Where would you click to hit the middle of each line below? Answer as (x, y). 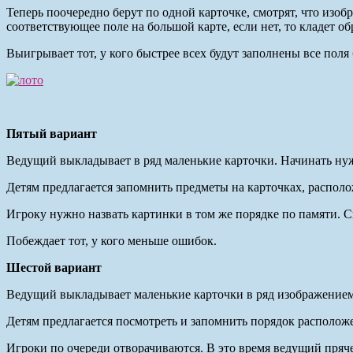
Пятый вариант (52, 133)
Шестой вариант (54, 267)
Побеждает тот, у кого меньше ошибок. (111, 240)
